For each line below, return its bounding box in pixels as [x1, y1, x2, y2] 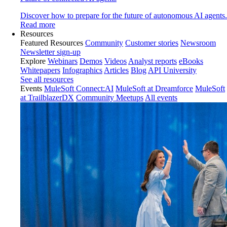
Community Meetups [76, 93, 143, 102]
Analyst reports [128, 57, 177, 65]
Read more [20, 20, 55, 29]
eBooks [179, 57, 203, 65]
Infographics [62, 66, 102, 74]
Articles [104, 66, 129, 74]
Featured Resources [20, 39, 83, 47]
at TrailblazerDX [20, 93, 74, 102]
